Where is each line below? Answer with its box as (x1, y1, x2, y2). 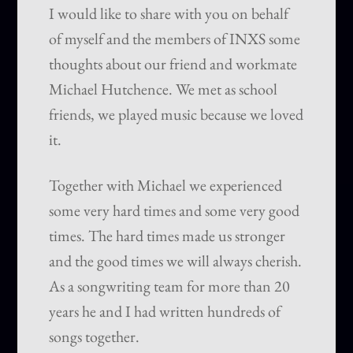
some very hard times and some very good (49, 200, 300, 221)
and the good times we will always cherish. (49, 251, 303, 272)
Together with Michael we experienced (49, 175, 283, 196)
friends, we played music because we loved (49, 104, 304, 125)
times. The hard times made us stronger (49, 225, 286, 247)
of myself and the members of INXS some (49, 28, 301, 50)
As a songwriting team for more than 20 (49, 276, 291, 297)
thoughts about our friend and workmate (49, 54, 298, 75)
